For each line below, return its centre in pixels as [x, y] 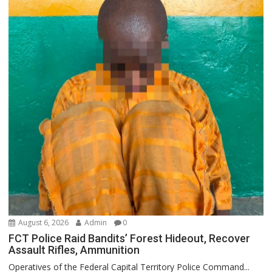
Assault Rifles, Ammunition [74, 250]
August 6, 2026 [43, 222]
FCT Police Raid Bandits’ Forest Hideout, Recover [130, 238]
